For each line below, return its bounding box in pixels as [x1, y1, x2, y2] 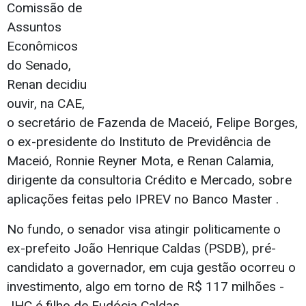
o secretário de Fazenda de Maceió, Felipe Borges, [7, 115, 298, 131]
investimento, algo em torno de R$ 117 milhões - [7, 279, 284, 295]
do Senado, [7, 57, 71, 74]
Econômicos [7, 38, 78, 55]
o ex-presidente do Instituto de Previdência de [7, 134, 270, 150]
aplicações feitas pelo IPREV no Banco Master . [7, 191, 279, 208]
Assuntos [7, 19, 61, 36]
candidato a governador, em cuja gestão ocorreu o [7, 260, 296, 276]
